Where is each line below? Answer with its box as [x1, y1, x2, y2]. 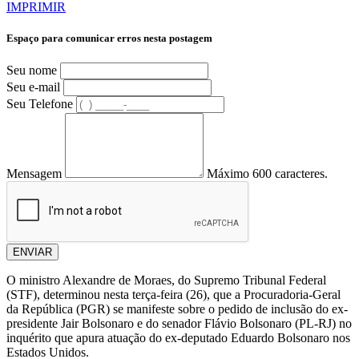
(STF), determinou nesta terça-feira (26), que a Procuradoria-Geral [6, 288, 341, 302]
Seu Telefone [6, 97, 73, 111]
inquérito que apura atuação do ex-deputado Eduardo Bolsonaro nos [6, 331, 350, 345]
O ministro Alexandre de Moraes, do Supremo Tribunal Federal [6, 273, 326, 288]
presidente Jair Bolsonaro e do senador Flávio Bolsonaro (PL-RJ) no [6, 317, 352, 331]
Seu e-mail [6, 80, 60, 95]
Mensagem [6, 167, 62, 181]
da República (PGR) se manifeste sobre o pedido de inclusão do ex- [6, 302, 348, 317]
